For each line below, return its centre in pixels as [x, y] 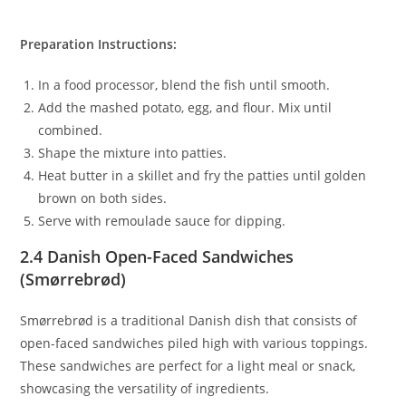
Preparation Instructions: [99, 44]
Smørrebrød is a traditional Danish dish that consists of [189, 321]
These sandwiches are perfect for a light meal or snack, [188, 366]
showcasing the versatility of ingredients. [145, 389]
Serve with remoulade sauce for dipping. [162, 221]
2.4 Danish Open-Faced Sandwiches [157, 257]
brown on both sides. [103, 198]
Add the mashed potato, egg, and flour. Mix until [185, 108]
